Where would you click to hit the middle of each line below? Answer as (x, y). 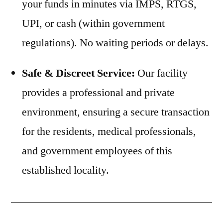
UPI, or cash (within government (93, 23)
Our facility (161, 73)
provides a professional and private (98, 92)
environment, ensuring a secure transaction (116, 112)
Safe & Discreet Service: (78, 73)
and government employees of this (97, 151)
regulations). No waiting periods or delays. (115, 43)
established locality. (65, 170)
